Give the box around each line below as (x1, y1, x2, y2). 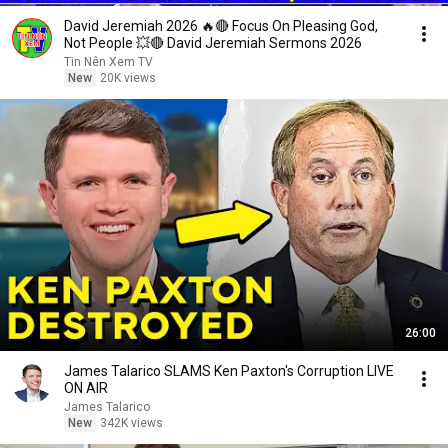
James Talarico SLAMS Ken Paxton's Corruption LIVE (64, 363, 394, 379)
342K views (100, 416, 163, 430)
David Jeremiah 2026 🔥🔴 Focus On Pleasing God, (64, 18, 378, 34)
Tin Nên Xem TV (64, 55, 153, 69)
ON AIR (64, 380, 108, 396)
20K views (100, 71, 156, 85)
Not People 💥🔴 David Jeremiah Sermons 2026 (64, 35, 362, 51)
